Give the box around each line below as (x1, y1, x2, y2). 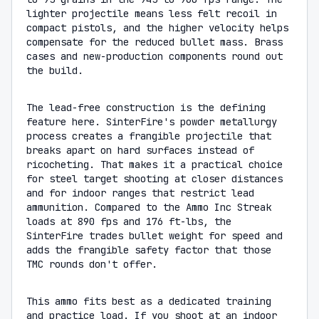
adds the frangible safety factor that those (26, 244, 271, 256)
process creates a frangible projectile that (26, 130, 271, 142)
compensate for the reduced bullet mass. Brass (26, 36, 283, 48)
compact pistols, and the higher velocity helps (26, 21, 288, 34)
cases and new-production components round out (26, 50, 283, 63)
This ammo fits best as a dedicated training (26, 295, 271, 308)
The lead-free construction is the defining (26, 101, 266, 114)
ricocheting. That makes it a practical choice (26, 158, 283, 171)
